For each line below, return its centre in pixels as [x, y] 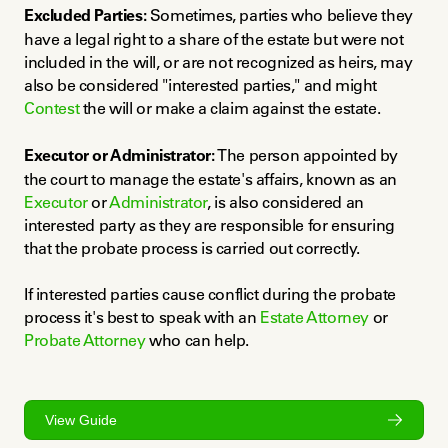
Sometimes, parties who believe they [279, 15]
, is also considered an [285, 202]
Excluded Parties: [85, 15]
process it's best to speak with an [142, 317]
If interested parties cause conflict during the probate [210, 294]
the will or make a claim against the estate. [230, 108]
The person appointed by [306, 155]
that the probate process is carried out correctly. [192, 248]
